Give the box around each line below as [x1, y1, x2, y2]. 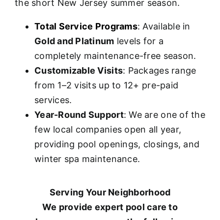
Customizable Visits [34, 65, 123, 76]
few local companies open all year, [34, 124, 182, 135]
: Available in [137, 21, 191, 32]
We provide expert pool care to [42, 202, 178, 213]
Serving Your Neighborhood [49, 187, 171, 198]
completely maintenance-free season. [34, 51, 196, 61]
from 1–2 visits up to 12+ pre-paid [34, 80, 179, 91]
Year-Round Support [34, 110, 124, 120]
